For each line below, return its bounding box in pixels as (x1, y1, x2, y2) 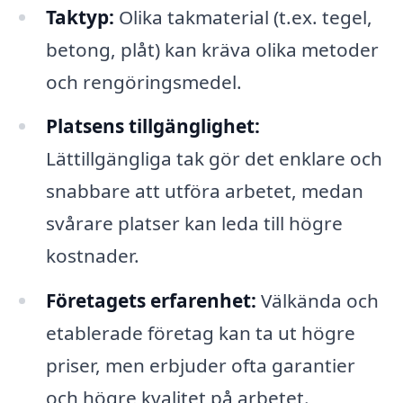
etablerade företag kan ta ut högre (45, 320, 355, 346)
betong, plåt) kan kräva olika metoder (45, 36, 379, 62)
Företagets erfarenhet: (45, 288, 256, 314)
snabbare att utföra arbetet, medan (45, 178, 363, 204)
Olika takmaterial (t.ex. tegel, (113, 4, 372, 30)
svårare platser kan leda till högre (45, 210, 343, 237)
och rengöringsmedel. (45, 68, 242, 94)
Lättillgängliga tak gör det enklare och (45, 146, 382, 172)
